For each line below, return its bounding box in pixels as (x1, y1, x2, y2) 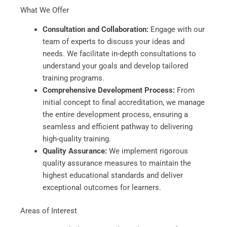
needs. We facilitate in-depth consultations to (42, 49, 196, 58)
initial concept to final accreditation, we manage (42, 97, 205, 107)
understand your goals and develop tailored (42, 61, 188, 70)
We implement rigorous (106, 146, 188, 156)
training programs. (42, 73, 104, 83)
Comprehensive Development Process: (42, 85, 175, 95)
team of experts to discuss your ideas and (42, 36, 184, 46)
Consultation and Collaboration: (42, 24, 148, 34)
